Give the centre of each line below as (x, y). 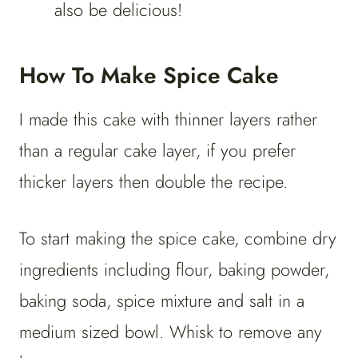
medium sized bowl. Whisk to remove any (171, 332)
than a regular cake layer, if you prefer (157, 151)
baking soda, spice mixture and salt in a (162, 301)
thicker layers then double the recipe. (153, 182)
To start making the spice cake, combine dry (178, 239)
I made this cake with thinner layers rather (168, 119)
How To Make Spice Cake (149, 76)
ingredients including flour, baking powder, (174, 270)
